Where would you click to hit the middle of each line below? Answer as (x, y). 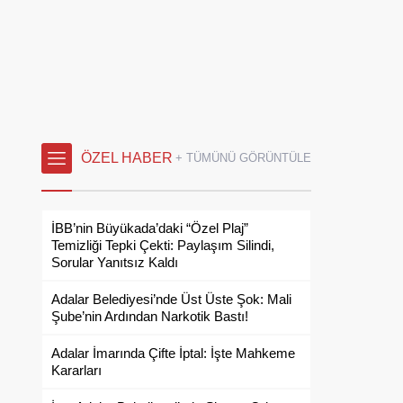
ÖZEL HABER (127, 158)
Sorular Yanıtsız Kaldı (115, 262)
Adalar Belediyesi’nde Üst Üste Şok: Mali (171, 299)
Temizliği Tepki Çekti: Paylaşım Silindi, (163, 245)
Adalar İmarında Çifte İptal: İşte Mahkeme (173, 353)
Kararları (76, 370)
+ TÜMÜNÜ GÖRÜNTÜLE (243, 158)
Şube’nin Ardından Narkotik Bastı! (150, 316)
